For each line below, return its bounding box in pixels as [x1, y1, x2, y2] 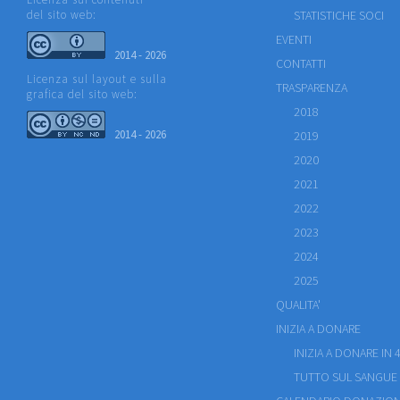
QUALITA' [276, 296, 321, 312]
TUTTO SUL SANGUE [294, 369, 397, 385]
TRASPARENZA [276, 79, 347, 96]
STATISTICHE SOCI [294, 7, 384, 23]
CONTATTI [276, 55, 326, 71]
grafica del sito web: [27, 87, 137, 102]
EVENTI [276, 31, 312, 47]
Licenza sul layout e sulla [27, 71, 167, 87]
